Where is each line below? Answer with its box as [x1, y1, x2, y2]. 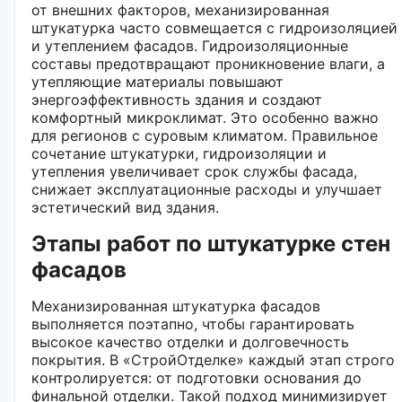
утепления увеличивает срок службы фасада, [31, 162, 357, 180]
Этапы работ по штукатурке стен [31, 230, 390, 257]
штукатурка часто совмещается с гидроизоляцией [31, 18, 398, 37]
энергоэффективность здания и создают [31, 90, 322, 109]
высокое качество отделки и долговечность [31, 332, 349, 351]
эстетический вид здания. [31, 197, 219, 216]
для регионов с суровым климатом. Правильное [31, 126, 378, 144]
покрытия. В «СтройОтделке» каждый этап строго [31, 350, 395, 369]
